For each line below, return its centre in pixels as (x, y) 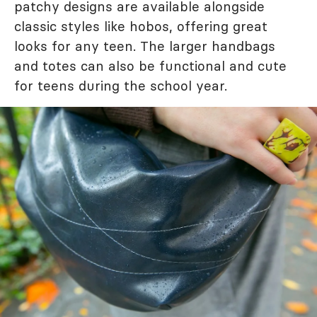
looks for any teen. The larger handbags (145, 46)
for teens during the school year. (121, 86)
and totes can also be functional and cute (150, 66)
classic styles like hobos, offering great (141, 27)
